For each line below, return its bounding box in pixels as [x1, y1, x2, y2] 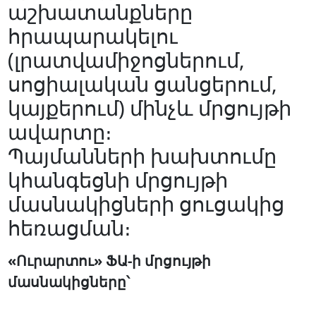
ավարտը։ [7, 117, 112, 145]
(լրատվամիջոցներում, [7, 45, 245, 73]
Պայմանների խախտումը [7, 141, 276, 169]
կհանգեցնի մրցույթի [7, 165, 228, 193]
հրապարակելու [7, 21, 178, 49]
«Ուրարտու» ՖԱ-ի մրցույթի [7, 250, 211, 270]
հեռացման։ [7, 213, 131, 241]
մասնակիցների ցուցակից [7, 189, 284, 217]
